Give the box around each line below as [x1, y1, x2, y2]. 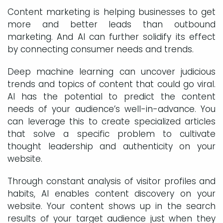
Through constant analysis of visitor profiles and [7, 175, 216, 187]
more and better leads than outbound [7, 18, 216, 30]
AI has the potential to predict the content [7, 90, 216, 103]
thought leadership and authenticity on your [7, 140, 216, 152]
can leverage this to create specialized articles [7, 115, 216, 127]
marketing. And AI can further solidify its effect [7, 30, 216, 43]
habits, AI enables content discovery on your [7, 187, 216, 200]
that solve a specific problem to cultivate [7, 127, 216, 140]
